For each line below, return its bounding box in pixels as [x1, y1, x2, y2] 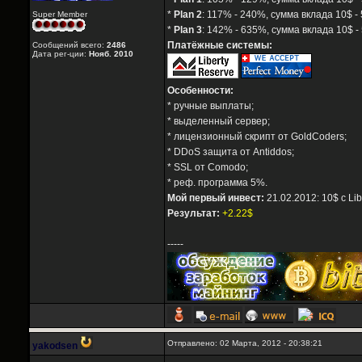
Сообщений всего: [32, 40, 107, 50]
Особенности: [167, 85, 234, 97]
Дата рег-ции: [32, 49, 89, 59]
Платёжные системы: [167, 40, 272, 52]
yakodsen [32, 340, 78, 352]
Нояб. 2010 [89, 49, 133, 59]
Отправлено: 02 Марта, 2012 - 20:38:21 [167, 339, 322, 348]
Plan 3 [174, 24, 202, 36]
